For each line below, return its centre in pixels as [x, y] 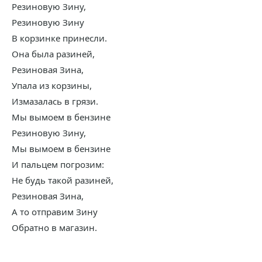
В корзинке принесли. [59, 38]
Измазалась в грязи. [55, 101]
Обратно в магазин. [54, 227]
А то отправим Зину [55, 212]
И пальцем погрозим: [58, 164]
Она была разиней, [53, 54]
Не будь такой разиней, [63, 180]
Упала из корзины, [52, 85]
